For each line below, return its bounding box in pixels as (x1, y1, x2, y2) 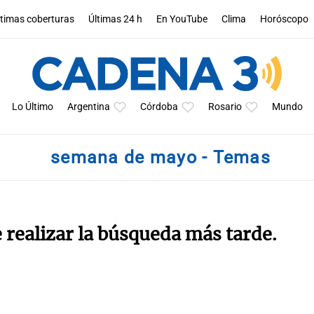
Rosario (207, 101, 242, 113)
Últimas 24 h (88, 13, 143, 25)
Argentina (67, 101, 110, 113)
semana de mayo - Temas (50, 147, 271, 168)
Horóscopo (260, 13, 309, 25)
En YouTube (156, 13, 208, 25)
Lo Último (11, 101, 53, 113)
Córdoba (139, 101, 178, 113)
